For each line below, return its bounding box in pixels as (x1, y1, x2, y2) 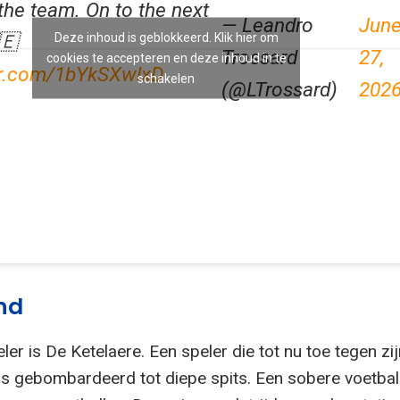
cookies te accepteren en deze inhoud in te (46, 50, 287, 65)
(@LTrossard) (221, 77, 338, 102)
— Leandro (221, 12, 314, 37)
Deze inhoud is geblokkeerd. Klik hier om (54, 29, 279, 45)
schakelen (137, 71, 195, 86)
